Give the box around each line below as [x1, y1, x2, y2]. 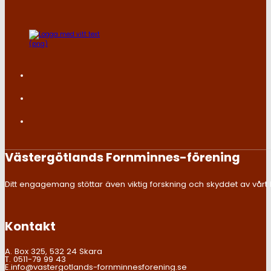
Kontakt [5, 218, 56, 235]
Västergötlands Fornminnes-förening [5, 148, 240, 166]
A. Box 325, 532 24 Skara [5, 245, 102, 257]
